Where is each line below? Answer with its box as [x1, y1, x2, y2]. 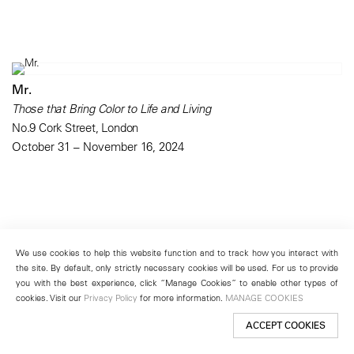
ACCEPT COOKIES [246, 318, 326, 331]
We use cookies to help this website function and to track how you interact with [16, 247, 338, 258]
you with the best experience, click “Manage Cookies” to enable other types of [16, 277, 338, 288]
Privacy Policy [84, 292, 137, 303]
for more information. [137, 292, 225, 303]
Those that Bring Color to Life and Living [12, 101, 211, 117]
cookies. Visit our [16, 292, 84, 303]
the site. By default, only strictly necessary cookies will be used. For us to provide [16, 262, 338, 273]
